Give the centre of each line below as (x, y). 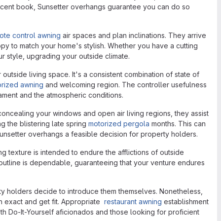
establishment (185, 201)
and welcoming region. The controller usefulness (125, 84)
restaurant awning (132, 201)
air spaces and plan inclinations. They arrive (133, 35)
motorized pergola (119, 123)
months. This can (178, 123)
